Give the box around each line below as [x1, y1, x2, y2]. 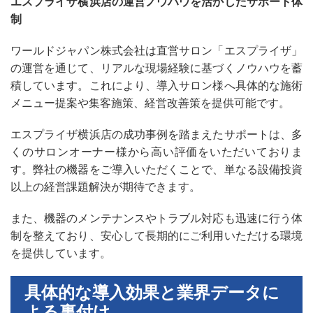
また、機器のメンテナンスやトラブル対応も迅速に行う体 [10, 212, 303, 224]
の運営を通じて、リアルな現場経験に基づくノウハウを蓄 [10, 61, 303, 74]
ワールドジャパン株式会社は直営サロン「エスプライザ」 [10, 44, 303, 57]
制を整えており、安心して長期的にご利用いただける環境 [10, 229, 303, 242]
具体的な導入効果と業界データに [24, 283, 279, 302]
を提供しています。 [10, 247, 111, 259]
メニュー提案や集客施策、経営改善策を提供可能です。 [10, 96, 290, 109]
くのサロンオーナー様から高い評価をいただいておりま [10, 145, 303, 158]
